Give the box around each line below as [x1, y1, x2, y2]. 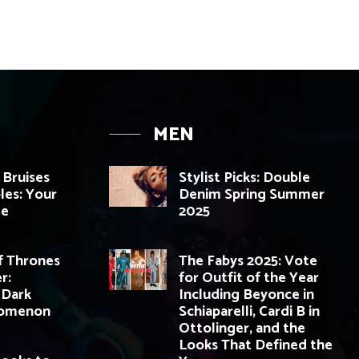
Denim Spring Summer [179, 183, 325, 208]
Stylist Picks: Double [179, 166, 310, 191]
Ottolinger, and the [179, 317, 305, 341]
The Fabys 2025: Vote [179, 249, 317, 274]
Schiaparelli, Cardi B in [179, 300, 320, 325]
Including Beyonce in [179, 283, 314, 308]
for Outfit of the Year [179, 266, 319, 291]
